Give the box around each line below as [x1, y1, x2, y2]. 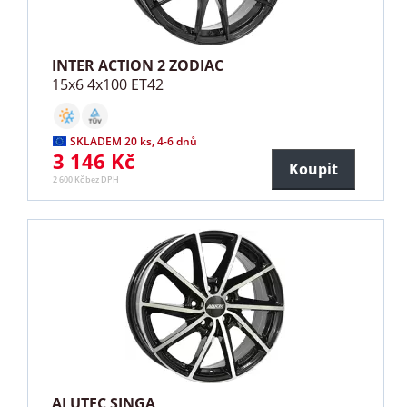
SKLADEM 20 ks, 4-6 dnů [70, 134, 198, 150]
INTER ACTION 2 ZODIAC [52, 55, 224, 76]
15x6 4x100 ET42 [52, 74, 164, 95]
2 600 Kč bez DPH [53, 174, 120, 186]
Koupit [288, 159, 338, 180]
